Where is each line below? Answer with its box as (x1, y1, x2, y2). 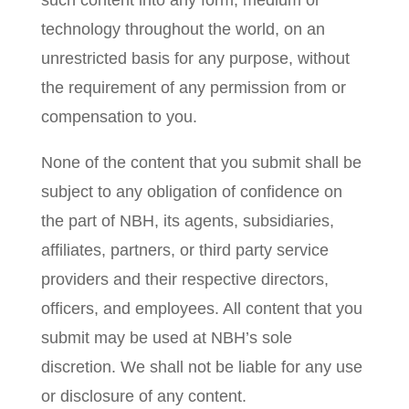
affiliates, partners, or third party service (40, 241, 329, 259)
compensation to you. (40, 108, 197, 126)
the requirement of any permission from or (40, 79, 346, 97)
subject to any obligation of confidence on (40, 183, 342, 201)
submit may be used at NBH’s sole (40, 329, 292, 347)
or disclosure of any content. (40, 387, 246, 405)
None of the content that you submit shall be (40, 153, 362, 172)
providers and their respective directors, (40, 270, 329, 288)
